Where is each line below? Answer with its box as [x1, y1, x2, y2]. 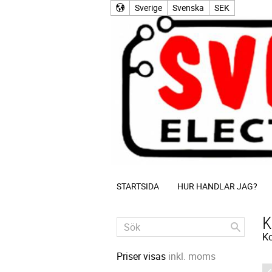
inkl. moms [168, 250, 216, 263]
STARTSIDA [117, 180, 159, 192]
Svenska [172, 2, 204, 13]
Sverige [135, 2, 162, 13]
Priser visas [117, 250, 168, 263]
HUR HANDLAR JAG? [177, 180, 257, 192]
